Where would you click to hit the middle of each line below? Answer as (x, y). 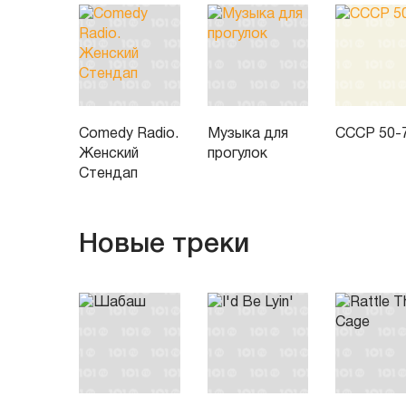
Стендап (108, 174)
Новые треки (164, 245)
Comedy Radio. (129, 134)
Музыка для (247, 134)
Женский (109, 154)
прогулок (237, 154)
